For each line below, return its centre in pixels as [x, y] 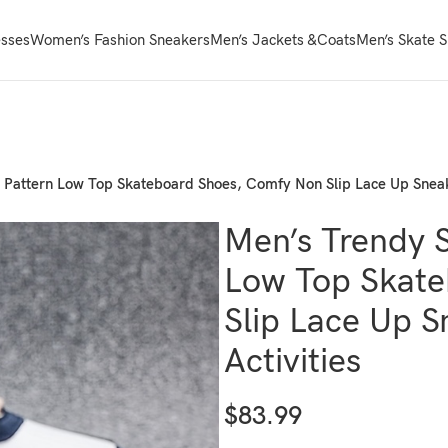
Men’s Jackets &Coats [282, 40]
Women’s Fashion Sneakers [119, 40]
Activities [292, 361]
